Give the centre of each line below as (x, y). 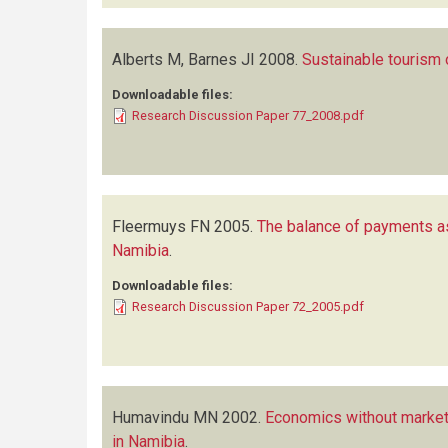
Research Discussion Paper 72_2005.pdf (248, 306)
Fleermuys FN (161, 226)
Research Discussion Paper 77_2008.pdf (248, 115)
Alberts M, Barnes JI (183, 59)
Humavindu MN (165, 417)
